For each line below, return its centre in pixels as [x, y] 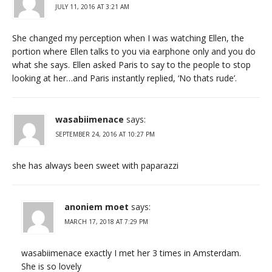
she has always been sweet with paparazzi [95, 165]
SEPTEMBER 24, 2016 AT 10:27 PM [105, 134]
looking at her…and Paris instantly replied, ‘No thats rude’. [124, 78]
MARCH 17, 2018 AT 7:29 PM [106, 221]
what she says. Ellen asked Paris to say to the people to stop [131, 64]
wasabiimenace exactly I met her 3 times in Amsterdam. [131, 253]
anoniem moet [97, 206]
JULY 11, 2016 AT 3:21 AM [92, 6]
